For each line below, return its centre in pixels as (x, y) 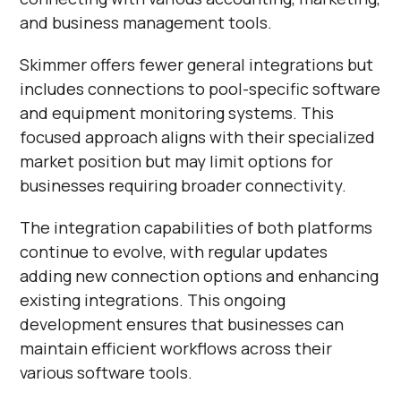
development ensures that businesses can (182, 324)
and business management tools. (146, 22)
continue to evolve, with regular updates (174, 251)
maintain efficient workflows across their (176, 348)
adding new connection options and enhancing (200, 275)
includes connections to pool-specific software (200, 88)
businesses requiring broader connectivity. (183, 185)
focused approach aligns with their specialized (198, 137)
